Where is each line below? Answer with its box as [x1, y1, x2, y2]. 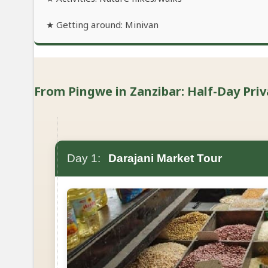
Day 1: [67, 152, 100, 165]
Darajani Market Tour [105, 152, 222, 165]
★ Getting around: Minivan [46, 19, 159, 31]
